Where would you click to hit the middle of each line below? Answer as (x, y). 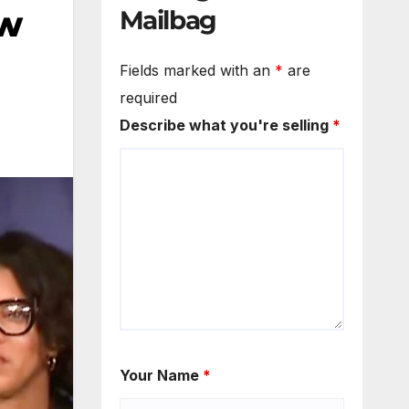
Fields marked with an (197, 71)
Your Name (161, 376)
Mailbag (168, 20)
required (148, 98)
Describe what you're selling (225, 126)
